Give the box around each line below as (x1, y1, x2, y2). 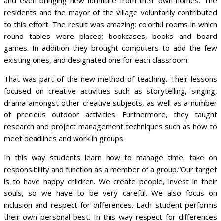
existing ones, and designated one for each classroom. (4, 54, 189, 65)
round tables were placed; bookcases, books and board (4, 31, 217, 41)
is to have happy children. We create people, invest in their (4, 176, 217, 186)
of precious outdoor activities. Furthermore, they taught (4, 109, 217, 119)
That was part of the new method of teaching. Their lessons (4, 74, 217, 84)
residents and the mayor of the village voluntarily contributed (4, 7, 217, 17)
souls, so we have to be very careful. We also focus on (4, 187, 217, 198)
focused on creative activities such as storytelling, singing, (4, 85, 217, 96)
